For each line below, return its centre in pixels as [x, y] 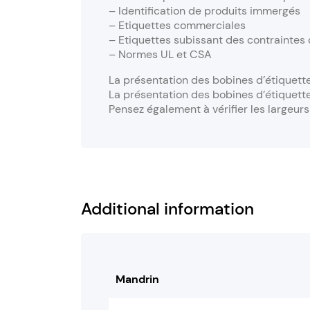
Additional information [167, 209]
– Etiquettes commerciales [177, 26]
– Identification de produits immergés [204, 11]
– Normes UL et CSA [160, 55]
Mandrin [137, 280]
